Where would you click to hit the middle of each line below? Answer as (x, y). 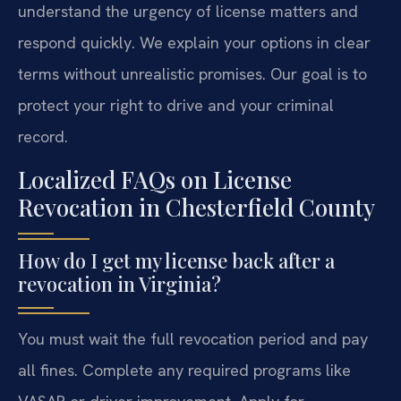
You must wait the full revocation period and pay (193, 338)
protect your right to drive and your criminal (176, 106)
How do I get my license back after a (176, 260)
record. (43, 137)
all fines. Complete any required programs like (184, 370)
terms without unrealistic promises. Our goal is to (192, 74)
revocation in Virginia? (119, 283)
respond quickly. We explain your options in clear (194, 43)
